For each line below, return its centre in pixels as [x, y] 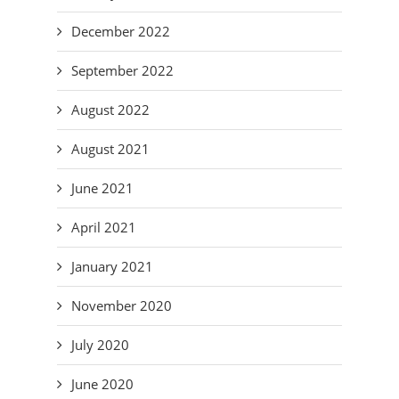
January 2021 [112, 266]
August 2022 [110, 110]
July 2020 [100, 345]
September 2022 [122, 70]
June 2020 [102, 384]
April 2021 [104, 227]
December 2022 [121, 31]
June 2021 [102, 188]
